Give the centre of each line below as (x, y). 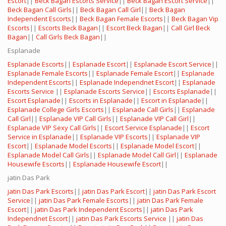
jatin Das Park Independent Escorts (89, 210)
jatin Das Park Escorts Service (122, 219)
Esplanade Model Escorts (73, 146)
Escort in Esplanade (171, 101)
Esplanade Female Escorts (48, 73)
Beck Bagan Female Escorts (121, 19)
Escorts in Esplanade (101, 101)
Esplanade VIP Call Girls (75, 119)
